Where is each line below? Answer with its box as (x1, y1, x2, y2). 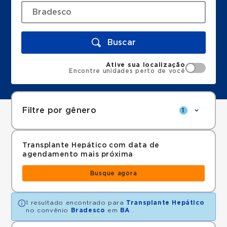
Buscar (107, 38, 136, 47)
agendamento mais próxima (22, 151, 133, 158)
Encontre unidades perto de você (69, 68, 185, 74)
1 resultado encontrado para (26, 200, 127, 206)
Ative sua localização (106, 62, 185, 68)
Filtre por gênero (22, 106, 96, 115)
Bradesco (70, 207, 105, 213)
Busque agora (90, 170, 137, 176)
